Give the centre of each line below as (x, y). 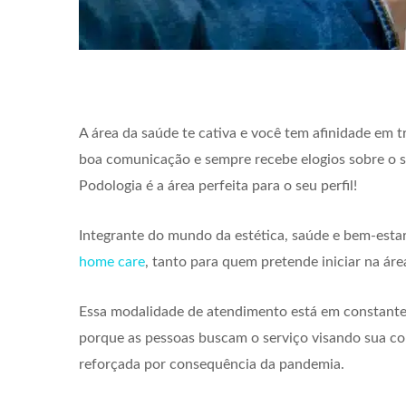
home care (112, 262)
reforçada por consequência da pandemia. (212, 365)
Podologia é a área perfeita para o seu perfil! (218, 186)
